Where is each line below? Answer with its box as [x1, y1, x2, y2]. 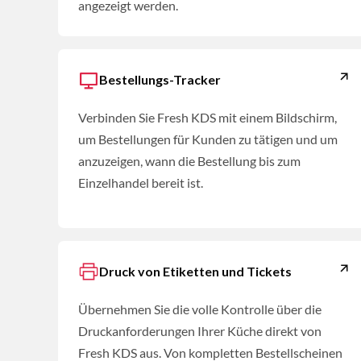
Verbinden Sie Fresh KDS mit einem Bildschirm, [78, 110, 337, 126]
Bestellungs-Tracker [99, 72, 221, 88]
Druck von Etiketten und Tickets [99, 263, 292, 280]
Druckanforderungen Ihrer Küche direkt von [78, 323, 322, 339]
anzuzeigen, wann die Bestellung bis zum [78, 153, 301, 169]
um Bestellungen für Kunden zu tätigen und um [78, 131, 338, 147]
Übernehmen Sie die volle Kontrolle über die [78, 301, 322, 317]
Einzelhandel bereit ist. [78, 175, 203, 191]
